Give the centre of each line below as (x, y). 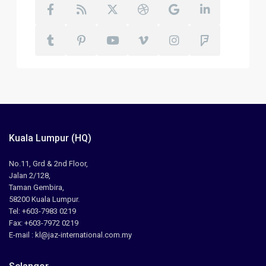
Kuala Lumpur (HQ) (50, 138)
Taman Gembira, (37, 188)
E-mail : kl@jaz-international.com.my (71, 235)
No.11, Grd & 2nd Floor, (49, 164)
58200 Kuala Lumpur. (45, 199)
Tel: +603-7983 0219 (43, 211)
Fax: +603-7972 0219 (44, 223)
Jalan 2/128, (30, 176)
